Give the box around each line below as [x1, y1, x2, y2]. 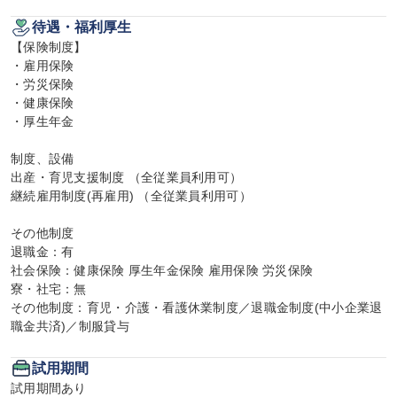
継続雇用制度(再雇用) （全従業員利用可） [11, 189, 252, 203]
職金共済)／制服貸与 [11, 319, 129, 333]
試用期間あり [11, 381, 87, 395]
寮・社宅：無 [11, 282, 87, 296]
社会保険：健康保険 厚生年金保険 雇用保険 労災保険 [11, 263, 314, 277]
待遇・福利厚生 [32, 19, 131, 35]
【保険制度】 [11, 40, 87, 54]
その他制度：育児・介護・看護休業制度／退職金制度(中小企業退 [11, 300, 383, 315]
